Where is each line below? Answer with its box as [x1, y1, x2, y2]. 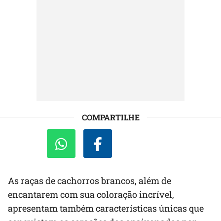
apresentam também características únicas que [8, 202, 204, 215]
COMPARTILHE [81, 112, 140, 123]
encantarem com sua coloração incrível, [8, 188, 174, 201]
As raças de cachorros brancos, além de [8, 175, 171, 187]
